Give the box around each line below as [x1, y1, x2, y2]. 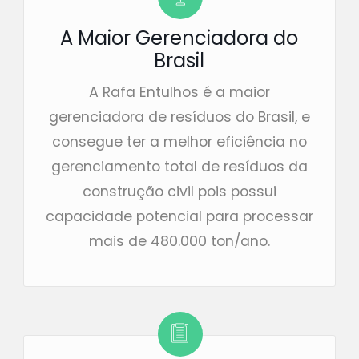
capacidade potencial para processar [45, 206, 313, 226]
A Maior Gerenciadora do [60, 24, 299, 51]
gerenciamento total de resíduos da [50, 156, 308, 176]
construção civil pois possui [82, 181, 276, 201]
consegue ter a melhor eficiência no [51, 131, 307, 151]
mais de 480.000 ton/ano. [88, 231, 270, 251]
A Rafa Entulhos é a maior [88, 82, 270, 102]
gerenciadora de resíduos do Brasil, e [48, 107, 310, 127]
